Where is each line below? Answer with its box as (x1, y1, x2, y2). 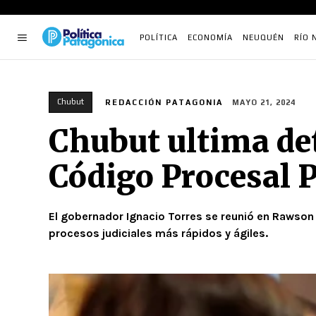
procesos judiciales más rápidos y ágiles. (49, 226, 268, 241)
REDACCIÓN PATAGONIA (105, 98, 223, 107)
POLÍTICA (140, 33, 178, 42)
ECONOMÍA (188, 33, 233, 42)
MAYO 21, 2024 (232, 98, 296, 107)
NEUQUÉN (243, 33, 284, 42)
